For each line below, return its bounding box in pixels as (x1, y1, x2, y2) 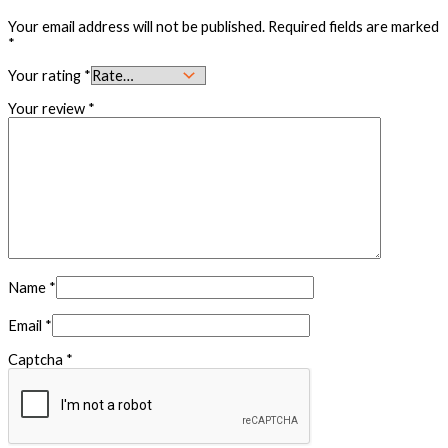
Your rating (8, 67, 84, 85)
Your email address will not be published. (8, 17, 265, 35)
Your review (8, 99, 88, 117)
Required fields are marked (268, 17, 439, 35)
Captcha (8, 351, 66, 369)
